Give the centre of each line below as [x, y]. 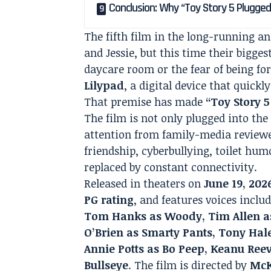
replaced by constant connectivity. [171, 167]
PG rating [109, 200]
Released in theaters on [144, 183]
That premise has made [145, 102]
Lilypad [104, 85]
